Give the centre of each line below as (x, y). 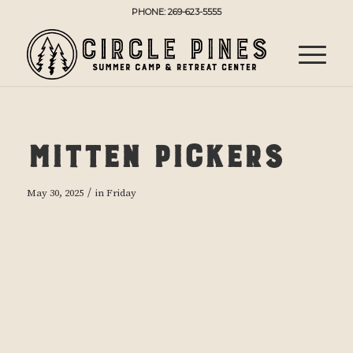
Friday (121, 193)
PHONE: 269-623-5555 (176, 12)
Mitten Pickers (154, 150)
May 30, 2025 (55, 193)
